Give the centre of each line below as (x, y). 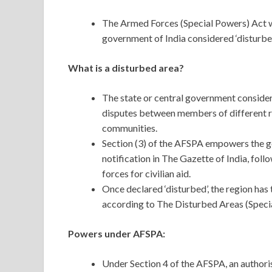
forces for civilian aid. (146, 174)
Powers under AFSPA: (117, 234)
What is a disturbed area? (126, 68)
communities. (130, 128)
